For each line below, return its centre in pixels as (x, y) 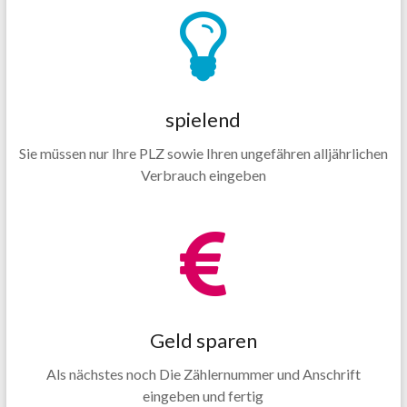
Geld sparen (203, 340)
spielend (203, 119)
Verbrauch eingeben (203, 175)
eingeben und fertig (203, 396)
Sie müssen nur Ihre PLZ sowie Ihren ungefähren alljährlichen (203, 153)
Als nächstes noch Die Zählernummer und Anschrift (203, 374)
